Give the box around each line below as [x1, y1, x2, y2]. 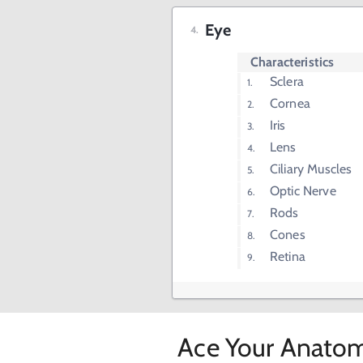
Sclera [270, 74, 304, 90]
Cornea [270, 96, 310, 112]
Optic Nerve [270, 183, 336, 199]
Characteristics [250, 54, 335, 70]
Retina [270, 249, 305, 265]
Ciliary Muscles [270, 161, 352, 177]
